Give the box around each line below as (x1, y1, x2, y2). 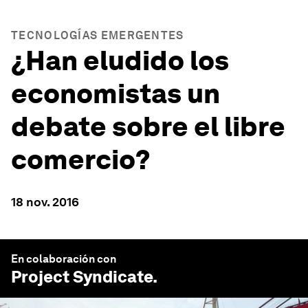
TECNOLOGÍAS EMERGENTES (11, 29, 184, 42)
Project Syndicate (11, 267, 153, 287)
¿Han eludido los (11, 44, 229, 77)
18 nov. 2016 (11, 195, 79, 209)
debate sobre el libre (11, 110, 285, 143)
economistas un (11, 77, 220, 110)
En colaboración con (11, 252, 116, 265)
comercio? (11, 143, 151, 176)
